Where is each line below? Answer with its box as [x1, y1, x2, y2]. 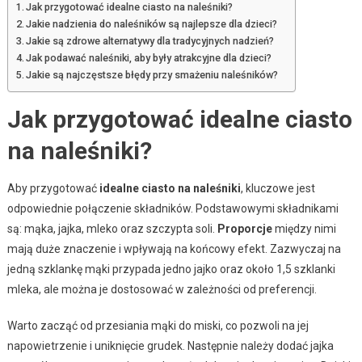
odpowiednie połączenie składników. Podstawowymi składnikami [6, 202, 339, 216]
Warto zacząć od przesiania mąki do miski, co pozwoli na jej [6, 319, 309, 333]
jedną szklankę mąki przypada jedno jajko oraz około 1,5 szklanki [6, 263, 335, 276]
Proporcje [217, 222, 272, 236]
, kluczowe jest [240, 182, 315, 196]
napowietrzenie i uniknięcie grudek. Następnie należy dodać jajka [6, 339, 334, 353]
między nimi [271, 222, 336, 236]
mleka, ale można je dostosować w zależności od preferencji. [6, 283, 317, 297]
